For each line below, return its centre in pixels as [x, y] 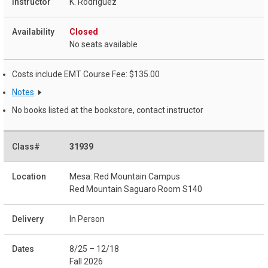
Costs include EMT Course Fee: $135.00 [86, 74]
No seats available [103, 45]
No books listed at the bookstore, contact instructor [108, 110]
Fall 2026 [86, 262]
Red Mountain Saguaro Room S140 [136, 189]
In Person [87, 219]
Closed [84, 32]
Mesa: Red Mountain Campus [125, 177]
